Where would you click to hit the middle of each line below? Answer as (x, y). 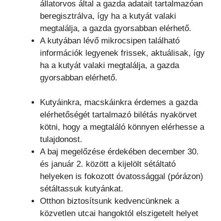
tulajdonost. (61, 140)
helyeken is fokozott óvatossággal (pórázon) (122, 177)
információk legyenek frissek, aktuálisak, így (122, 53)
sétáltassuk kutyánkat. (82, 189)
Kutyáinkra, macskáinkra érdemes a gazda (119, 103)
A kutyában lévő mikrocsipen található (110, 40)
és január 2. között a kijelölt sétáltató (108, 164)
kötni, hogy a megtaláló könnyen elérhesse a (122, 127)
